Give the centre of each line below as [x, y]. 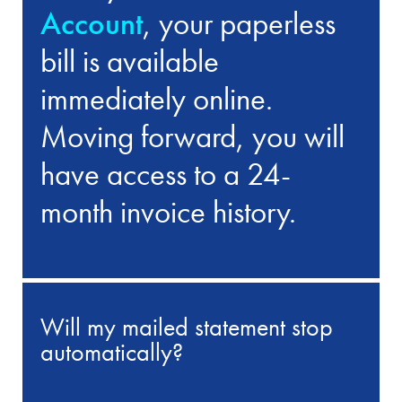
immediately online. [157, 98]
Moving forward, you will [193, 136]
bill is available [130, 61]
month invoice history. [169, 211]
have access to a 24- [166, 174]
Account [92, 23]
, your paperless [240, 23]
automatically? [112, 352]
